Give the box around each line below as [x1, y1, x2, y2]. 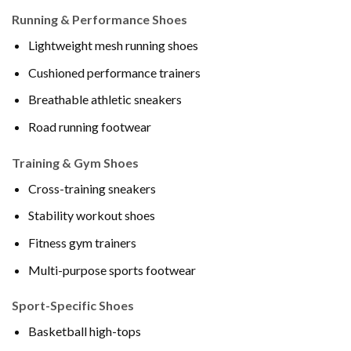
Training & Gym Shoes [12, 154, 139, 170]
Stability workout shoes [27, 208, 155, 223]
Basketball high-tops [27, 324, 141, 339]
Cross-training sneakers [27, 180, 156, 196]
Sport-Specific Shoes [12, 298, 134, 313]
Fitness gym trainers [27, 234, 136, 250]
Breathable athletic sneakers [27, 92, 182, 107]
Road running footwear [27, 118, 151, 134]
